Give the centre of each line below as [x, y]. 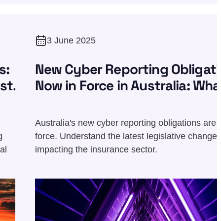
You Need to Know [91, 101]
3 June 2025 [71, 40]
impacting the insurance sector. [96, 149]
